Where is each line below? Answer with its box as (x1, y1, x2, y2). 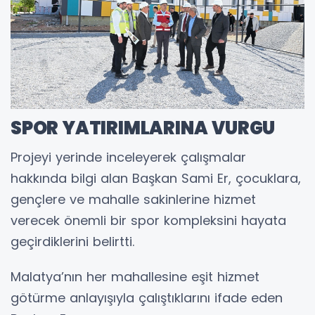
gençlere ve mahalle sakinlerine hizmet (11, 191, 256, 209)
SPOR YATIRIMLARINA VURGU (11, 115, 276, 141)
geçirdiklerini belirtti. (11, 233, 134, 251)
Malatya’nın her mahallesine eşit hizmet (11, 268, 259, 286)
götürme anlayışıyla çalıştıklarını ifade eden (11, 289, 283, 307)
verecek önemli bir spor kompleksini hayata (11, 212, 286, 230)
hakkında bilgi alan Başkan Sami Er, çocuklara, (11, 169, 301, 188)
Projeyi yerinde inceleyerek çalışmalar (11, 148, 246, 167)
